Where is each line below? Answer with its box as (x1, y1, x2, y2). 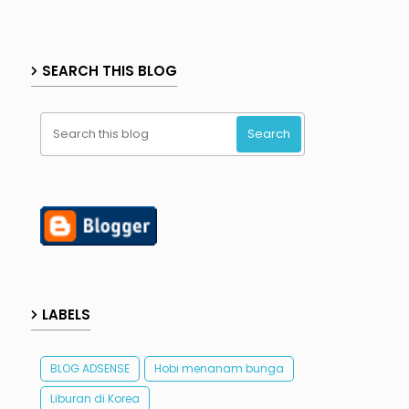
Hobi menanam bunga (153, 361, 284, 377)
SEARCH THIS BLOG (41, 60, 177, 80)
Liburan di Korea (49, 391, 140, 407)
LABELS (41, 305, 90, 325)
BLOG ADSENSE (49, 361, 130, 377)
